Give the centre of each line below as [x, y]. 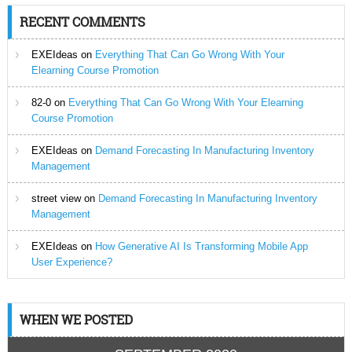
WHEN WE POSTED [76, 320]
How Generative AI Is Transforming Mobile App [201, 247]
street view [56, 199]
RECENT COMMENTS [82, 22]
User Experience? [71, 262]
